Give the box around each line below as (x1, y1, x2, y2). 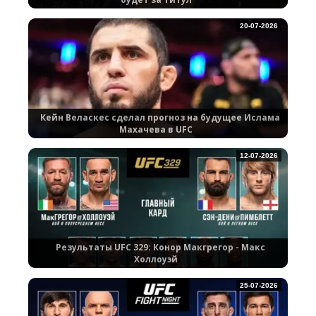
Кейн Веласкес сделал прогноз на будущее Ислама (40, 111, 280, 124)
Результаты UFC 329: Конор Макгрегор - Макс (55, 241, 265, 254)
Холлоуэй (134, 253, 178, 266)
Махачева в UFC (119, 123, 193, 136)
